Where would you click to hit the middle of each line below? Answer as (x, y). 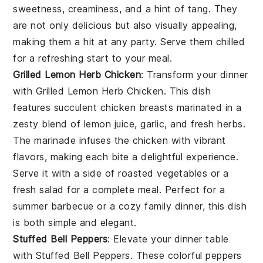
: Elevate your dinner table (168, 239)
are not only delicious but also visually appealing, (125, 26)
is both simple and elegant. (75, 223)
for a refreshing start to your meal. (93, 58)
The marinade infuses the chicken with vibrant (119, 141)
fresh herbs (217, 124)
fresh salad (38, 190)
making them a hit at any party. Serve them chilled (129, 42)
